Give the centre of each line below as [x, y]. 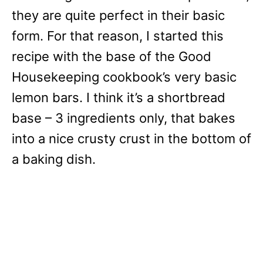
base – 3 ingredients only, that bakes [124, 118]
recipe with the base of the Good [112, 56]
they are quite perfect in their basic [118, 15]
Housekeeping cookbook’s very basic [124, 77]
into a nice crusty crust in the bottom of [131, 138]
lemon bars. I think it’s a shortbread [119, 97]
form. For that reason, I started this [118, 36]
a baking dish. [54, 159]
